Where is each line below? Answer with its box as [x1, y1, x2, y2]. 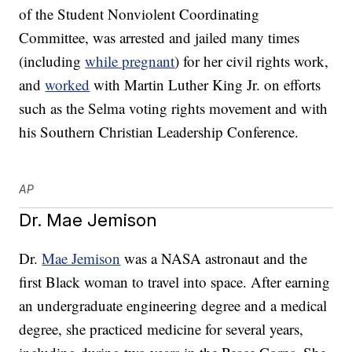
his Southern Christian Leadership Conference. [19, 122, 299, 142]
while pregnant [85, 51, 175, 71]
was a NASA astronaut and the [120, 248, 308, 269]
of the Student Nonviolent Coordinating [19, 4, 260, 24]
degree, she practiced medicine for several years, [19, 319, 304, 339]
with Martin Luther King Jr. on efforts [90, 75, 321, 95]
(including [19, 51, 86, 71]
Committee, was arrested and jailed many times [19, 27, 300, 48]
